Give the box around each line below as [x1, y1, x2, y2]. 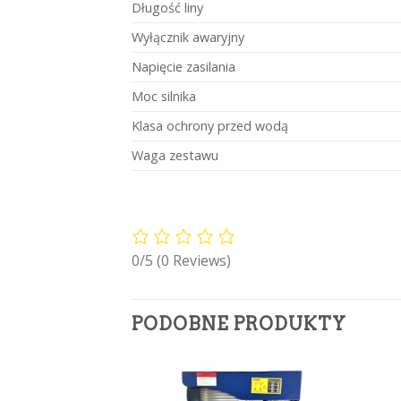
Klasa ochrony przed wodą [132, 117, 288, 135]
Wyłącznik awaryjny [132, 29, 244, 47]
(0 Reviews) [157, 251, 231, 271]
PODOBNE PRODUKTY [132, 313, 346, 336]
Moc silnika [132, 88, 196, 106]
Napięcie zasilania [132, 58, 235, 76]
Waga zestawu [132, 147, 218, 165]
